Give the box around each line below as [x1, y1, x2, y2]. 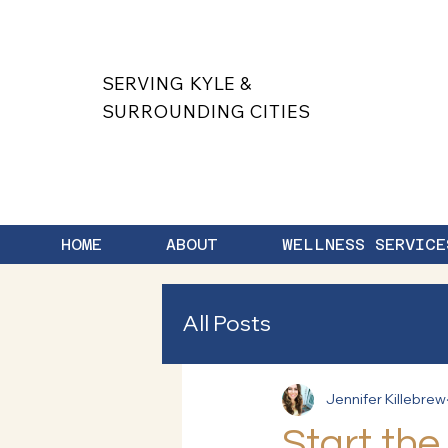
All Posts [182, 309, 271, 338]
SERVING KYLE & [101, 72, 253, 96]
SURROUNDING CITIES [101, 100, 311, 124]
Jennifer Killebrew [326, 390, 446, 409]
